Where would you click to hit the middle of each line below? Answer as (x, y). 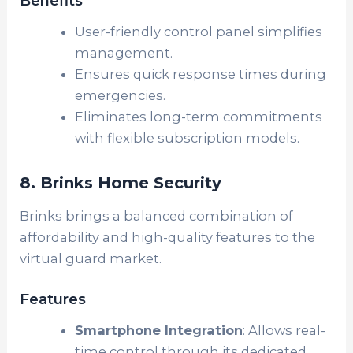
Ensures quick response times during (200, 74)
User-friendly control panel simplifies (198, 31)
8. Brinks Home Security (121, 182)
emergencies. (120, 95)
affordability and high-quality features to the (168, 237)
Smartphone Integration (158, 330)
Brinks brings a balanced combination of (157, 216)
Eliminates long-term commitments (198, 116)
